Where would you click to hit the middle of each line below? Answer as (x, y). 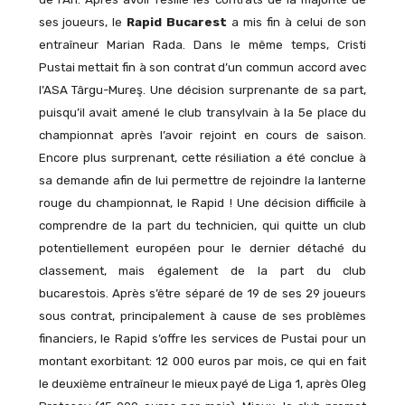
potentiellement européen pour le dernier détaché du (202, 248)
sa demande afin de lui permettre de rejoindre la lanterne (202, 180)
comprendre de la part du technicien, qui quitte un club (202, 225)
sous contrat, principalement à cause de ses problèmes (202, 316)
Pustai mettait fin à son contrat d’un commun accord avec (202, 67)
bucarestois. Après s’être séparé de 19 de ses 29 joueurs (202, 293)
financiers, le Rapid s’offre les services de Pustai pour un (202, 338)
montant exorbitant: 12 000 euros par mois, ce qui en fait (202, 361)
